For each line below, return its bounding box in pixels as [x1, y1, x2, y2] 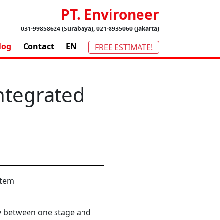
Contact [23, 41, 54, 52]
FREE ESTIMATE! [95, 41, 153, 53]
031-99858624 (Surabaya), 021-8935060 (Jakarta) [21, 25, 159, 33]
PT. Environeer [61, 5, 159, 24]
